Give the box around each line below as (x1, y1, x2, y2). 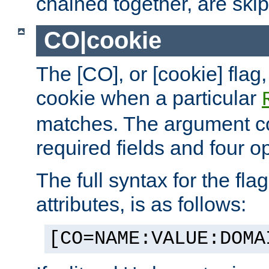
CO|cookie (43, 27, 162, 54)
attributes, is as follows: (36, 192, 246, 216)
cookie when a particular (36, 86, 262, 109)
